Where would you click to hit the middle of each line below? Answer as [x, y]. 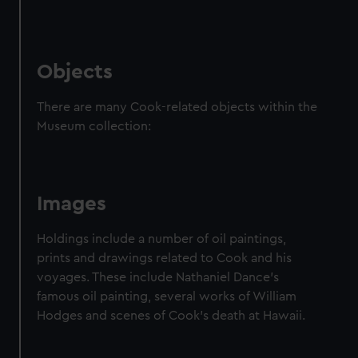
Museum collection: [94, 127]
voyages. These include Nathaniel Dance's [158, 278]
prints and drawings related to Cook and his [165, 259]
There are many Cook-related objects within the [177, 107]
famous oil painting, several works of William [167, 297]
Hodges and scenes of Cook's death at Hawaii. [171, 316]
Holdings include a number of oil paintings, [162, 239]
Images [72, 204]
